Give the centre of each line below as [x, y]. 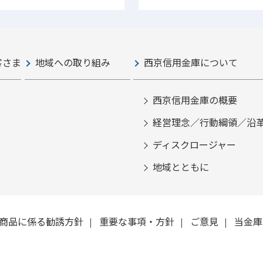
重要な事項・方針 [136, 221]
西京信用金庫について [191, 62]
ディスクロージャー [195, 144]
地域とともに [181, 166]
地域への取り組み [73, 62]
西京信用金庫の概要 [195, 100]
